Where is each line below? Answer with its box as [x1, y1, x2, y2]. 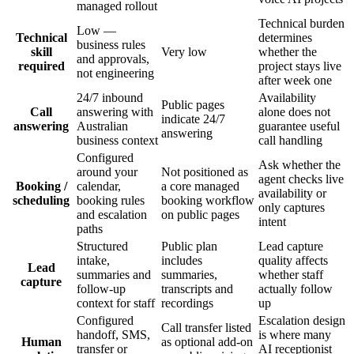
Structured [77, 239, 128, 253]
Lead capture [258, 239, 323, 253]
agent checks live [258, 171, 344, 186]
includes [161, 253, 202, 267]
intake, [77, 253, 110, 267]
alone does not [258, 104, 330, 119]
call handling [258, 133, 322, 147]
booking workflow [161, 193, 254, 207]
